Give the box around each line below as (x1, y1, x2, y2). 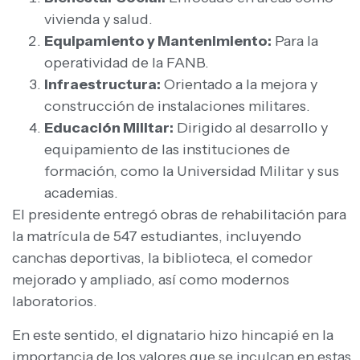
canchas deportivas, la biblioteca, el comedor (12, 249, 313, 268)
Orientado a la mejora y (161, 76, 317, 94)
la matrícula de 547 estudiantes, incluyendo (12, 227, 301, 246)
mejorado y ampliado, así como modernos (12, 271, 289, 289)
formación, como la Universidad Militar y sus (44, 162, 339, 181)
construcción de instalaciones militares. (44, 97, 310, 116)
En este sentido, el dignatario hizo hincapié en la (12, 325, 333, 344)
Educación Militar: (44, 119, 174, 137)
